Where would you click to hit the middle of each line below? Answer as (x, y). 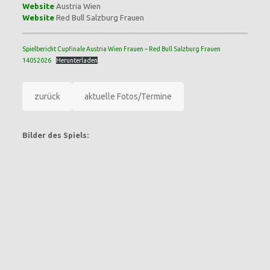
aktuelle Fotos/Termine (128, 96)
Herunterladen (77, 60)
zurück (47, 96)
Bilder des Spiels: (55, 135)
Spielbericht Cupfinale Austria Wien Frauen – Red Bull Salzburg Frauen (121, 49)
